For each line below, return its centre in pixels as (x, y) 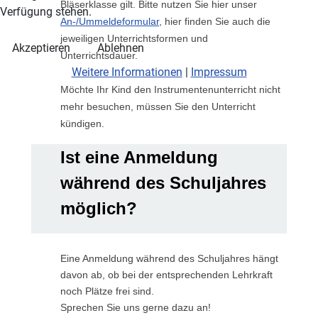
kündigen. (82, 124)
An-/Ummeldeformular (110, 21)
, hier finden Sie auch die (215, 21)
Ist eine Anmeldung (139, 157)
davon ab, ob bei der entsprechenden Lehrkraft (166, 275)
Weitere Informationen (127, 72)
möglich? (99, 208)
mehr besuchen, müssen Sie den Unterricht (158, 106)
